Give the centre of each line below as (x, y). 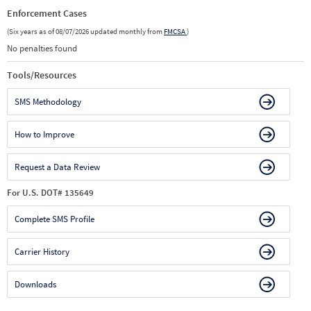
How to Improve (44, 134)
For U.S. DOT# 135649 (50, 193)
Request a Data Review (57, 167)
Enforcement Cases (47, 13)
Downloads (35, 284)
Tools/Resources (42, 75)
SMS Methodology (48, 102)
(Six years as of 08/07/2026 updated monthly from (85, 31)
